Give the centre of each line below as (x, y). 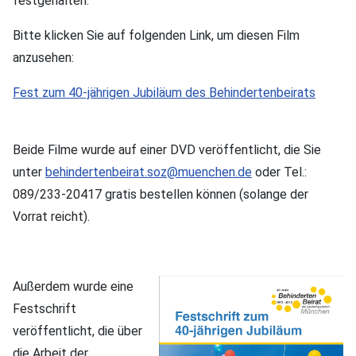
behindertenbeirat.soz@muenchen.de (149, 172)
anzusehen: (43, 57)
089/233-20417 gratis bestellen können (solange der (161, 194)
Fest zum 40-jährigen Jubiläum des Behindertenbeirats (164, 92)
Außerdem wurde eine (73, 286)
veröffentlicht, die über (77, 331)
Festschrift (44, 308)
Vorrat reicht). (53, 216)
